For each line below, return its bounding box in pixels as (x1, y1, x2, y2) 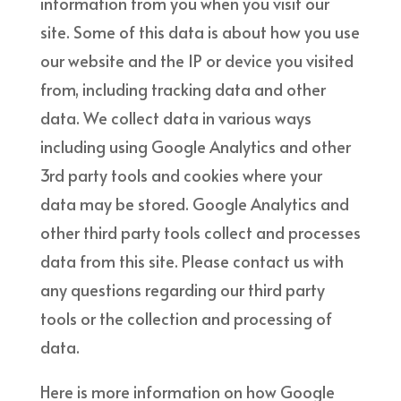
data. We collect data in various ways (39, 106, 311, 129)
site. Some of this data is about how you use (39, 20, 360, 43)
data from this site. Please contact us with (39, 249, 344, 272)
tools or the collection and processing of (39, 306, 332, 329)
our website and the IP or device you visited (39, 48, 354, 72)
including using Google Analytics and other (39, 134, 351, 158)
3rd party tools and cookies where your (39, 163, 322, 186)
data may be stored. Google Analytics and (39, 192, 349, 215)
